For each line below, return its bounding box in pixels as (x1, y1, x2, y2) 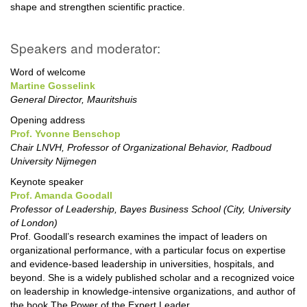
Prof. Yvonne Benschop (10, 127, 121, 139)
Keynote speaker (10, 175, 84, 187)
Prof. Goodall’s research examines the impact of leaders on (10, 230, 267, 242)
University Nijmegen (10, 155, 99, 167)
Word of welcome (10, 66, 86, 77)
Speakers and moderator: (10, 38, 160, 57)
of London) (10, 217, 58, 228)
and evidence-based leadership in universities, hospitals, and (10, 258, 274, 269)
